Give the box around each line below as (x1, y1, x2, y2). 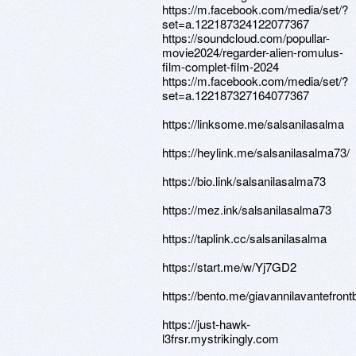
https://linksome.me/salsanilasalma (162, 115, 344, 132)
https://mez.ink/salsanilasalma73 (162, 201, 331, 218)
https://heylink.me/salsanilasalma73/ (162, 144, 350, 161)
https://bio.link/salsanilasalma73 (162, 172, 326, 189)
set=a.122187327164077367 (162, 87, 309, 103)
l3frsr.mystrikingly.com (162, 330, 279, 346)
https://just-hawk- (162, 315, 250, 332)
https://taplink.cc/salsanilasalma (162, 230, 327, 246)
